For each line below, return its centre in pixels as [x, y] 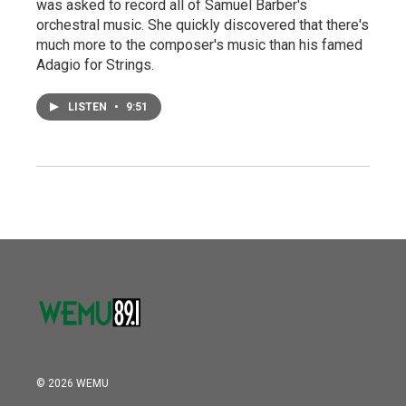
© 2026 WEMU [72, 384]
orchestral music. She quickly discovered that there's [203, 25]
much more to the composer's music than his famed [199, 45]
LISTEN [89, 107]
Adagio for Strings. [95, 65]
